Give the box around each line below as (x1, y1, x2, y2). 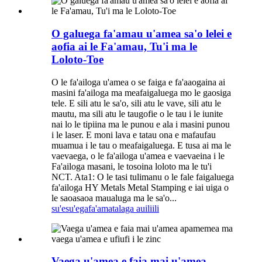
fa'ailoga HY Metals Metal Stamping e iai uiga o (51, 182, 229, 192)
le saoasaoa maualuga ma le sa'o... (51, 192, 177, 203)
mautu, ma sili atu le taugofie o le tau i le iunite (51, 108, 223, 119)
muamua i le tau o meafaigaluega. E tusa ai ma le (51, 140, 231, 150)
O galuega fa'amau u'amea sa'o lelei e (51, 27, 232, 40)
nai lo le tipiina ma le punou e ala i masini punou (51, 119, 230, 129)
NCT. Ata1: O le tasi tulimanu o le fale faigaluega (51, 171, 234, 182)
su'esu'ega (51, 203, 88, 213)
